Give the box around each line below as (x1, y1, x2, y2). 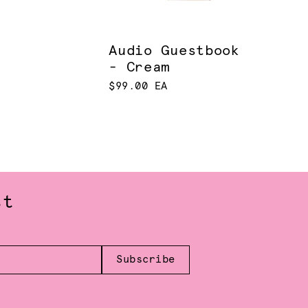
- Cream (109, 60, 170, 75)
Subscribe (116, 254, 175, 265)
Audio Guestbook (109, 44, 240, 58)
